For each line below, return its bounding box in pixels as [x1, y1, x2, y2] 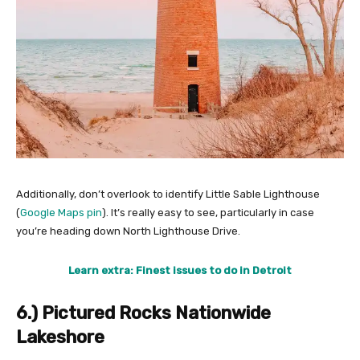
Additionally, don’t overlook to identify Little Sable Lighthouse [16, 188, 320, 200]
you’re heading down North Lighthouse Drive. [16, 225, 240, 237]
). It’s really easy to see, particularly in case [102, 207, 314, 219]
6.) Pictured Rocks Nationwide [16, 302, 271, 324]
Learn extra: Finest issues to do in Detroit [68, 264, 292, 276]
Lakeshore [16, 326, 104, 348]
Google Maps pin [20, 207, 102, 219]
